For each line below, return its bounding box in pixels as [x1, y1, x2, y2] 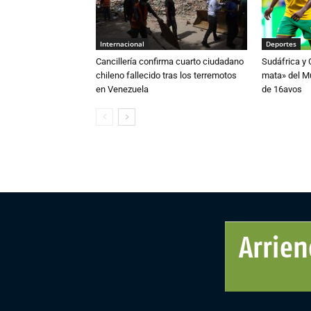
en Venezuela [96, 84, 149, 95]
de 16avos [262, 84, 302, 95]
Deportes [266, 39, 296, 49]
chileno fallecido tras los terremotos [96, 70, 237, 81]
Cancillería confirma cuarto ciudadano [96, 56, 244, 67]
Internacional [100, 39, 144, 49]
